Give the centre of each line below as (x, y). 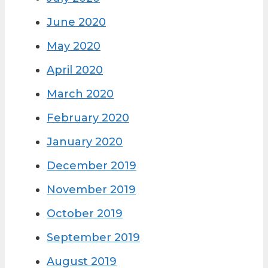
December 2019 (92, 166)
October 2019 (85, 214)
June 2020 (76, 22)
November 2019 (91, 190)
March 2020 (80, 94)
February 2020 (88, 118)
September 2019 (93, 238)
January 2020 (85, 142)
